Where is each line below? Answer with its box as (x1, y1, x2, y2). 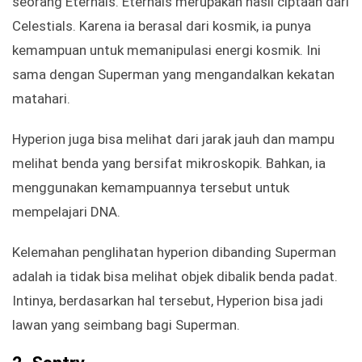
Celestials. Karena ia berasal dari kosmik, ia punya (12, 18, 311, 35)
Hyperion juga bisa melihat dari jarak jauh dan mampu (12, 131, 335, 148)
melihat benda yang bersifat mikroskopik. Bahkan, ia (12, 155, 326, 172)
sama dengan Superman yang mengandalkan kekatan (12, 66, 335, 83)
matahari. (12, 90, 70, 107)
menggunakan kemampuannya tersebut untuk (12, 179, 289, 196)
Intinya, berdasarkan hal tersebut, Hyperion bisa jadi (12, 293, 323, 309)
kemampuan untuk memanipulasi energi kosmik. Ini (12, 42, 321, 59)
